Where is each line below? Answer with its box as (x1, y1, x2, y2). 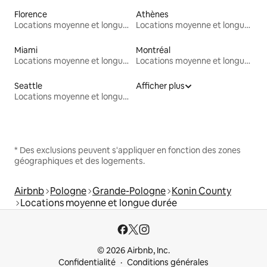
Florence (14, 9, 47, 20)
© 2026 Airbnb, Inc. (97, 245, 170, 256)
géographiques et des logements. (14, 156, 145, 167)
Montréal (136, 45, 170, 56)
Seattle (14, 80, 42, 92)
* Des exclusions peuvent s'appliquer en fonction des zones (14, 145, 241, 156)
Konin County (172, 185, 231, 198)
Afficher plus (136, 80, 185, 92)
